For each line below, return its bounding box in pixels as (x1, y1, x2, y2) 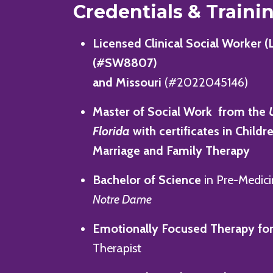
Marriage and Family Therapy (93, 143, 250, 158)
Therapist (93, 240, 141, 255)
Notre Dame (93, 191, 152, 207)
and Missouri (93, 74, 165, 90)
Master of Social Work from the (93, 104, 269, 119)
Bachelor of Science (93, 172, 204, 187)
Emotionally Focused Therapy (93, 221, 255, 236)
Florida (93, 123, 130, 138)
